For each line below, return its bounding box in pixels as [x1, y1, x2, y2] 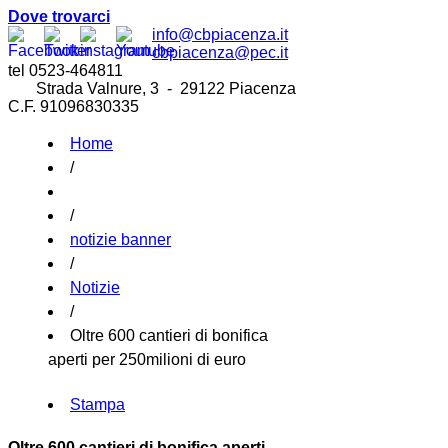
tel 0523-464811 [8, 62, 123, 79]
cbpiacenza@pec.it [152, 44, 288, 61]
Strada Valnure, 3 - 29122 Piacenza [8, 80, 296, 97]
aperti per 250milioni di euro [48, 351, 246, 368]
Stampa [70, 396, 125, 414]
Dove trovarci [8, 8, 110, 25]
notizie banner [70, 231, 171, 248]
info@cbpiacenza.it [152, 26, 288, 43]
